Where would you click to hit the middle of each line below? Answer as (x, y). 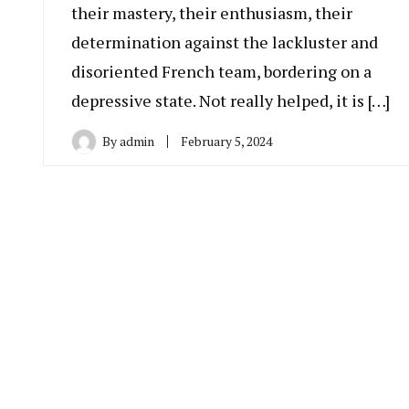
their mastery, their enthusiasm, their (212, 13)
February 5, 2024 (226, 142)
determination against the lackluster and (225, 42)
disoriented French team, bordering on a (221, 72)
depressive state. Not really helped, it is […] (231, 101)
